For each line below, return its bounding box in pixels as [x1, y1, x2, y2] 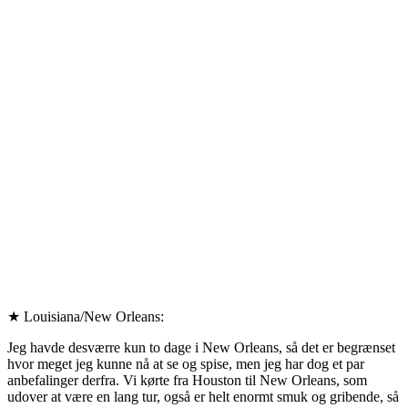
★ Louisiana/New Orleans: [7, 309, 164, 325]
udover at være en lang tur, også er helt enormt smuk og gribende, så [7, 389, 399, 405]
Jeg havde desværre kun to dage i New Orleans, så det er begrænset [7, 340, 395, 356]
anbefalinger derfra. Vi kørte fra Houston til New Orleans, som [7, 372, 367, 389]
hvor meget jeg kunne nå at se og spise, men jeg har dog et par [7, 356, 364, 372]
